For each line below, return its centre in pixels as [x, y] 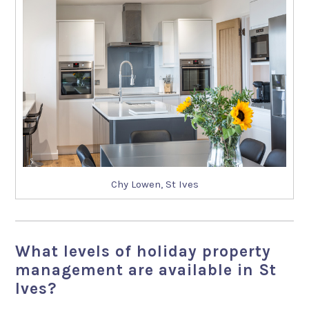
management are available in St [146, 270]
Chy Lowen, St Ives [154, 185]
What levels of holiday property [143, 252]
